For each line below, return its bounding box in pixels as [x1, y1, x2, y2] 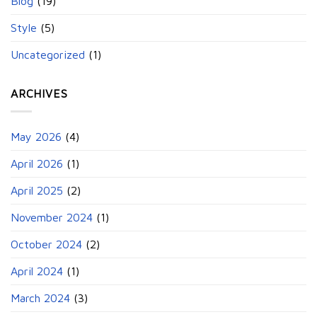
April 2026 [11, 156, 63, 170]
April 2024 [11, 264, 63, 277]
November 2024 [11, 210, 93, 224]
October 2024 [11, 237, 82, 250]
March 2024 [11, 291, 70, 304]
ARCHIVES [11, 87, 68, 100]
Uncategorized [11, 48, 85, 62]
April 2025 [11, 183, 63, 197]
